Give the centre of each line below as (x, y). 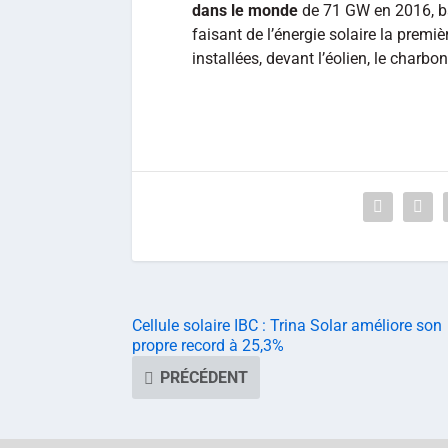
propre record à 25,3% (208, 346)
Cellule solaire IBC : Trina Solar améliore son (287, 326)
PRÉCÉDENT (204, 378)
